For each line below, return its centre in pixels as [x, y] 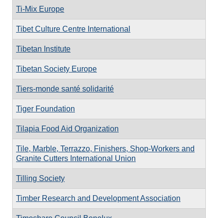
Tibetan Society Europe [56, 69]
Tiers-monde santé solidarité [65, 89]
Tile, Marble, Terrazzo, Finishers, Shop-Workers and [105, 148]
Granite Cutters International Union [76, 158]
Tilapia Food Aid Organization [67, 128]
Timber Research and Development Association [98, 198]
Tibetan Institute [43, 49]
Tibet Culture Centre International [73, 29]
